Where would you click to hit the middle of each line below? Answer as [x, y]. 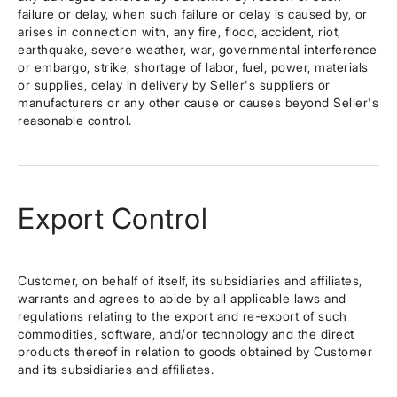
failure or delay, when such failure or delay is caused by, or [193, 14]
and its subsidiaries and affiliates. [116, 369]
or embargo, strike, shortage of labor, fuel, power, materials [193, 67]
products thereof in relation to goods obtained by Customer [195, 351]
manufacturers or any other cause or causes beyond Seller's [198, 102]
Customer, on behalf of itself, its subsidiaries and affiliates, [190, 280]
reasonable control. [75, 120]
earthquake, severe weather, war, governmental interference [197, 49]
